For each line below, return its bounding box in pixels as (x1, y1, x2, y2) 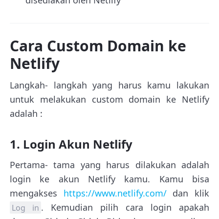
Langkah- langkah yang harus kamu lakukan (10, 79, 209, 91)
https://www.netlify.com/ (63, 187, 167, 199)
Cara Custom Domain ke (10, 35, 186, 56)
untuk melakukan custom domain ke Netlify (10, 93, 209, 105)
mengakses (10, 187, 64, 199)
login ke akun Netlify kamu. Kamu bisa (10, 173, 209, 185)
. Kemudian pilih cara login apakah (41, 201, 209, 213)
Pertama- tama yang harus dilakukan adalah (10, 158, 209, 171)
